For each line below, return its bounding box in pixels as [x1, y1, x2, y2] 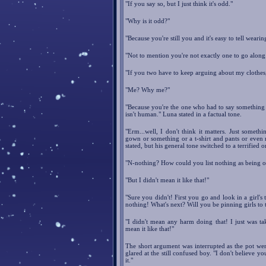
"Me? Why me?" [125, 86, 170, 94]
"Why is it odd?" [125, 17, 170, 25]
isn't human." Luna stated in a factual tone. [125, 110, 242, 118]
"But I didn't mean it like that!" [125, 176, 209, 184]
